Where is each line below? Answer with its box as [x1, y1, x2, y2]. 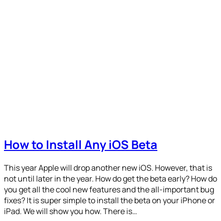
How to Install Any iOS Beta [4, 136, 157, 152]
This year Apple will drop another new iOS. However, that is [4, 162, 212, 173]
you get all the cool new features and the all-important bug [4, 184, 214, 195]
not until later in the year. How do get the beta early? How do [4, 173, 217, 184]
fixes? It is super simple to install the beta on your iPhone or [4, 194, 215, 206]
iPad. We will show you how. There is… [4, 205, 137, 217]
